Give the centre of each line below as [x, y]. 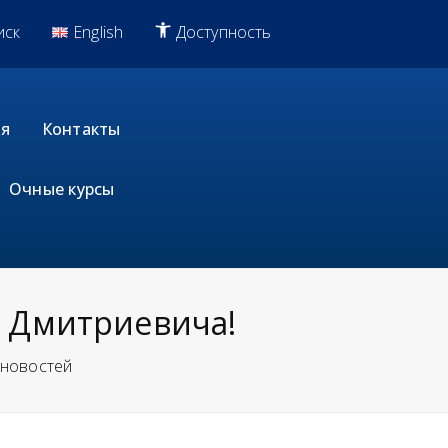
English [98, 32]
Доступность [221, 32]
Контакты [81, 129]
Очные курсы [62, 189]
